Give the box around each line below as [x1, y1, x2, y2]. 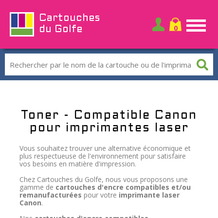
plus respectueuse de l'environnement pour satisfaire [19, 151, 186, 161]
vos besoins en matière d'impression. [19, 159, 136, 168]
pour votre [82, 190, 119, 200]
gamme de [19, 182, 55, 192]
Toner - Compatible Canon [21, 110, 197, 121]
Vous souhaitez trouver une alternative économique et [19, 144, 191, 153]
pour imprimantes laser [29, 123, 189, 134]
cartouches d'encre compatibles [55, 182, 169, 192]
